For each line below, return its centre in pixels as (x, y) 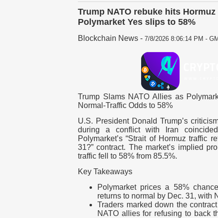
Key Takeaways (105, 172)
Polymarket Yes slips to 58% (137, 22)
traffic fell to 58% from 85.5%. (127, 156)
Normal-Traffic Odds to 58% (125, 106)
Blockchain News (108, 38)
